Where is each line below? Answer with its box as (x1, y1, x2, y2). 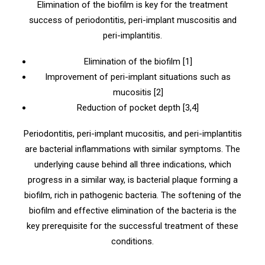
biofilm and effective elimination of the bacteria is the (28, 205, 237, 216)
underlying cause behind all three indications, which (34, 159, 231, 170)
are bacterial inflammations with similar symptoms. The (25, 144, 240, 154)
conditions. (111, 236, 154, 247)
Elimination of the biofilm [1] (83, 56, 192, 67)
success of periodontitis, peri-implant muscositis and (28, 15, 237, 25)
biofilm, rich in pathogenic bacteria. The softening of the (24, 190, 241, 201)
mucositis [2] (112, 87, 163, 98)
